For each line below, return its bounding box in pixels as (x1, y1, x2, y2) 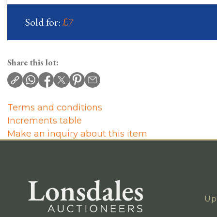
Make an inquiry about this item (7, 128, 147, 139)
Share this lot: (7, 57, 59, 68)
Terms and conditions (7, 102, 102, 113)
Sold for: (25, 15, 62, 29)
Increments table (7, 115, 82, 126)
